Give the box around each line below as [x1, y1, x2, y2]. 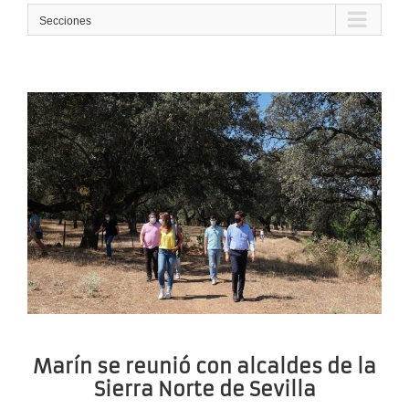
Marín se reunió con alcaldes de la [33, 353, 376, 379]
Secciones [39, 15, 91, 28]
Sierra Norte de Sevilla [93, 376, 316, 402]
